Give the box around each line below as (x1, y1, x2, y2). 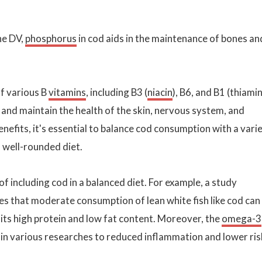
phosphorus (25, 32, 77, 44)
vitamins (49, 85, 86, 98)
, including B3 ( (86, 85, 147, 98)
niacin (147, 85, 173, 98)
